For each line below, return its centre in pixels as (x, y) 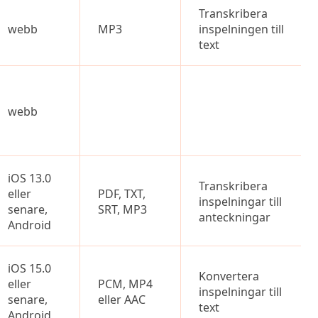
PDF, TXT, (122, 194)
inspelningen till (241, 29)
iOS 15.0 (29, 268)
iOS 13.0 (29, 178)
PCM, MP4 (125, 284)
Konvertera (229, 276)
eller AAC (122, 300)
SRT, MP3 (122, 209)
